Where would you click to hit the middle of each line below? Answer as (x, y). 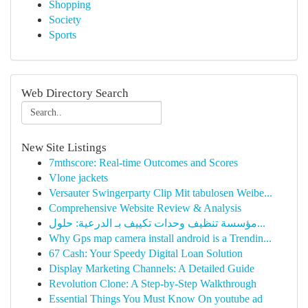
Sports (63, 35)
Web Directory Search (75, 93)
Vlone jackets (78, 178)
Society (65, 20)
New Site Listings (64, 147)
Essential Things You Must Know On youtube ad (156, 299)
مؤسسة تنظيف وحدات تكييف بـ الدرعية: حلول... (261, 223)
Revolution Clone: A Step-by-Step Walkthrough (153, 284)
